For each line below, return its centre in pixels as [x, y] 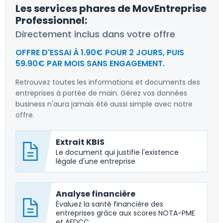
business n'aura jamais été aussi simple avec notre [104, 104]
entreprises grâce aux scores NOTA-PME [125, 213]
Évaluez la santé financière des [110, 204]
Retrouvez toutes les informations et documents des [108, 82]
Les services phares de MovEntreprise [111, 8]
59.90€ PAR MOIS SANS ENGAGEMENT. [90, 63]
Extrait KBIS [80, 142]
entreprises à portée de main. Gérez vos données [101, 93]
